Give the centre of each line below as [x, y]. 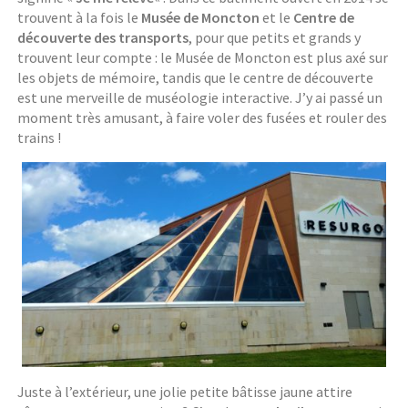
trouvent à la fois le [80, 18]
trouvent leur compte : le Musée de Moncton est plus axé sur [203, 58]
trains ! [40, 138]
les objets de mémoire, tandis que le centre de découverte [196, 78]
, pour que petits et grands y [275, 38]
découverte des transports [103, 38]
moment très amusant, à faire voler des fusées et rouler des [203, 118]
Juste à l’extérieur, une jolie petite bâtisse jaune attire [185, 391]
